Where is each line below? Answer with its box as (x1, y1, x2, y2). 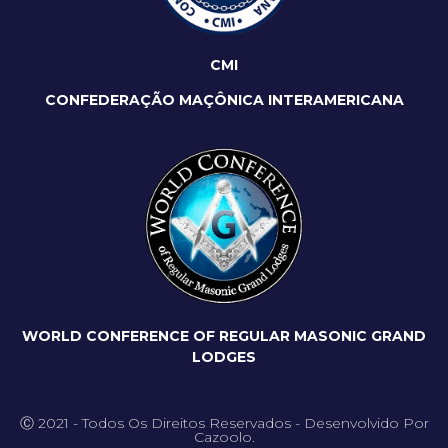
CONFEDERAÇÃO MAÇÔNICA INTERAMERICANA (44, 91, 404, 110)
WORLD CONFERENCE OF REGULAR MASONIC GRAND (22, 327, 426, 346)
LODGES (192, 348, 256, 367)
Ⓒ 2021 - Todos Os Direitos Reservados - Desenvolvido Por (19, 414, 429, 433)
